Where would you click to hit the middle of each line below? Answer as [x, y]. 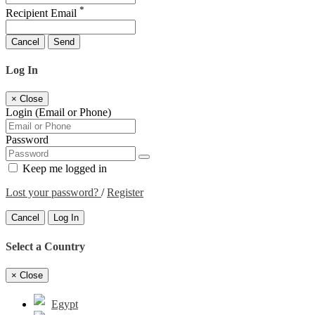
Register [125, 193]
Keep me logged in [63, 169]
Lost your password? [53, 193]
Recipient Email [43, 13]
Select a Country [45, 246]
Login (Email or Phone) [58, 112]
